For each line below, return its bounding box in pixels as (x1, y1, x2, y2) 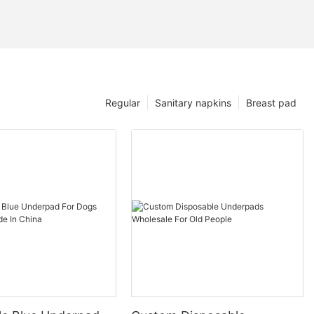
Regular (105, 97, 140, 109)
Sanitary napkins (155, 97, 231, 109)
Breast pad (246, 97, 296, 109)
